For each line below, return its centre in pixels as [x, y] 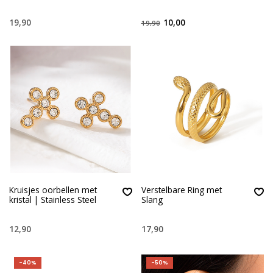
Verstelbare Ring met [181, 190]
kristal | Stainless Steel [53, 199]
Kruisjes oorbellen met [53, 190]
